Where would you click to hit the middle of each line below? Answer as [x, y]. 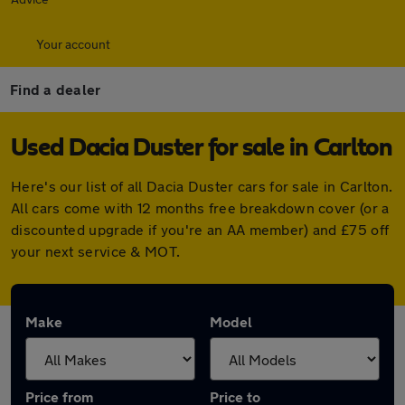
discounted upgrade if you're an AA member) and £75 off [200, 229]
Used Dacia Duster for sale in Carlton [202, 148]
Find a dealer [56, 89]
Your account [73, 44]
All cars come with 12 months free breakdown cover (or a [200, 207]
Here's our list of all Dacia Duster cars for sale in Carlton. [202, 186]
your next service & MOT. [96, 251]
